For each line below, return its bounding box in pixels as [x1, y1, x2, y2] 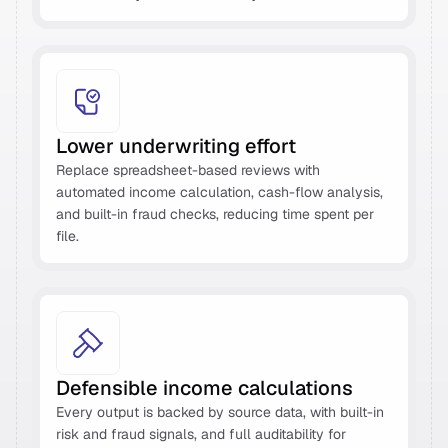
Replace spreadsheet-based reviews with [56, 161, 320, 179]
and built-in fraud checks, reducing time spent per [56, 205, 374, 223]
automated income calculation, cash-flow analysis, [56, 183, 383, 201]
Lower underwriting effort [56, 133, 301, 159]
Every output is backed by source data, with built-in [56, 403, 384, 421]
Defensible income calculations [56, 375, 358, 401]
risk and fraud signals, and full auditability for [56, 425, 346, 443]
